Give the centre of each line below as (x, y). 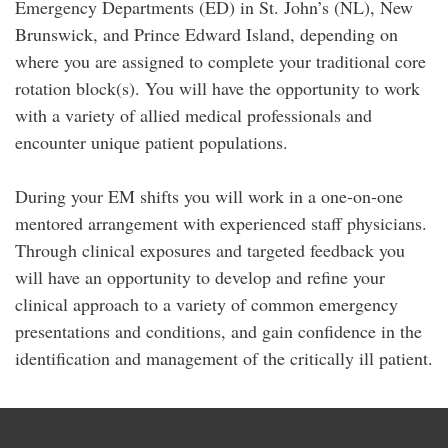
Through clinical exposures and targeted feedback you (210, 250)
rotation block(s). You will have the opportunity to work (217, 88)
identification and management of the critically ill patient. (224, 358)
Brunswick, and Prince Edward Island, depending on (206, 34)
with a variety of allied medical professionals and (193, 115)
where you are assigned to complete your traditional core (220, 61)
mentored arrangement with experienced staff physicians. (221, 223)
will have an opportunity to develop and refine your (200, 277)
